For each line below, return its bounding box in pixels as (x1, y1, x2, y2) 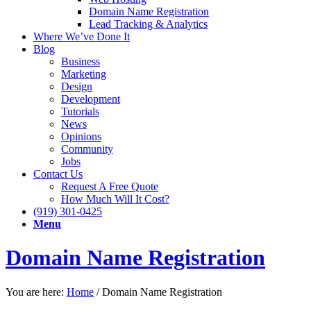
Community (61, 143, 113, 155)
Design (61, 81, 92, 92)
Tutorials (61, 106, 99, 117)
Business (61, 56, 100, 67)
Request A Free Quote (61, 180, 158, 192)
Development (61, 93, 120, 105)
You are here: (6, 285, 64, 298)
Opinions (61, 131, 101, 142)
